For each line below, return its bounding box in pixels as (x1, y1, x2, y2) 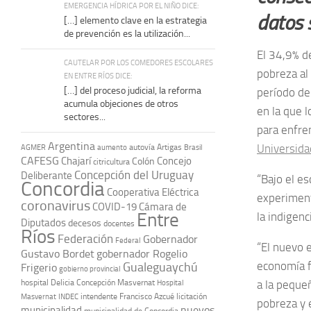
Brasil (184, 142, 203, 152)
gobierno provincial (59, 264, 121, 274)
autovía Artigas (129, 142, 182, 152)
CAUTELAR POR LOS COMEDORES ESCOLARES (64, 57, 213, 67)
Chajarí (61, 154, 91, 167)
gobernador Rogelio (96, 246, 187, 260)
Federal (115, 235, 141, 245)
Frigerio (21, 260, 57, 274)
